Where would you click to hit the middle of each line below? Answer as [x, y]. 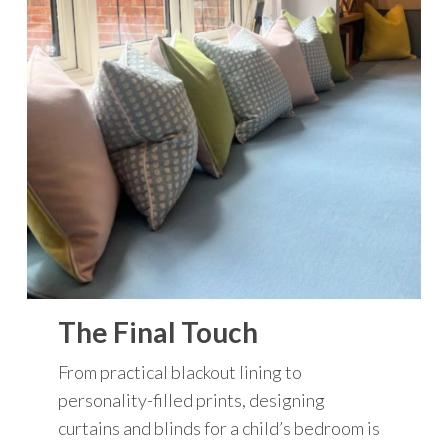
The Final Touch [158, 331]
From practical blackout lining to [180, 371]
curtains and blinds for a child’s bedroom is [219, 427]
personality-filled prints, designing [192, 399]
